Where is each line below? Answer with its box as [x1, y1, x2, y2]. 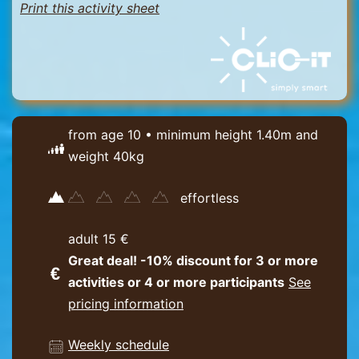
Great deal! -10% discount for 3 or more [68, 252, 318, 268]
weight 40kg [68, 147, 144, 164]
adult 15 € [68, 230, 129, 247]
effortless [168, 189, 239, 206]
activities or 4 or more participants [68, 273, 284, 290]
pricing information [68, 295, 184, 312]
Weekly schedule [68, 336, 169, 353]
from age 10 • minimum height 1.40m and [68, 126, 318, 143]
